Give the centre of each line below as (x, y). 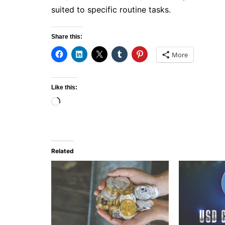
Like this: (64, 87)
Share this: (67, 37)
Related (63, 151)
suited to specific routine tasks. (111, 10)
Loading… (78, 102)
